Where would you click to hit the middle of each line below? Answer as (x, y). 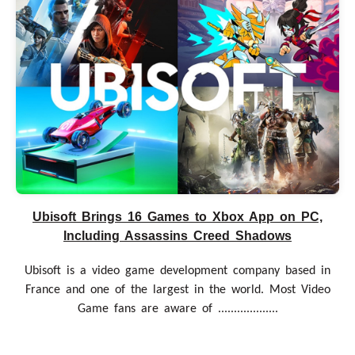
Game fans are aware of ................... (177, 309)
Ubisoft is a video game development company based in (177, 271)
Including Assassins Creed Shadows (177, 236)
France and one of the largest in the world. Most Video (177, 290)
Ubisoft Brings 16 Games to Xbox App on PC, (177, 217)
